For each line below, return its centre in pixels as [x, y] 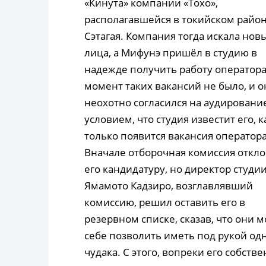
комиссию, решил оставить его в [165, 202]
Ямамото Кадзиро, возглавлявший [169, 186]
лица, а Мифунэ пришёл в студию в [171, 53]
